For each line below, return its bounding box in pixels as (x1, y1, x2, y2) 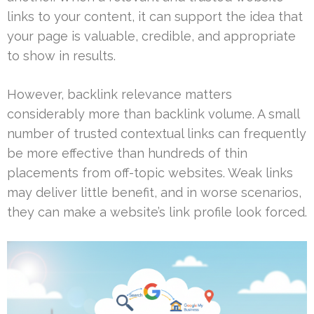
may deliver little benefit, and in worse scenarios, (7, 184, 301, 200)
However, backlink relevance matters (7, 86, 232, 102)
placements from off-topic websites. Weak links (7, 165, 293, 180)
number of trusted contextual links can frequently (7, 125, 306, 141)
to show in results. (7, 48, 116, 63)
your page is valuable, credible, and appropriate (7, 28, 296, 43)
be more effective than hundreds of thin (7, 145, 247, 161)
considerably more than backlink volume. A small (7, 106, 299, 121)
